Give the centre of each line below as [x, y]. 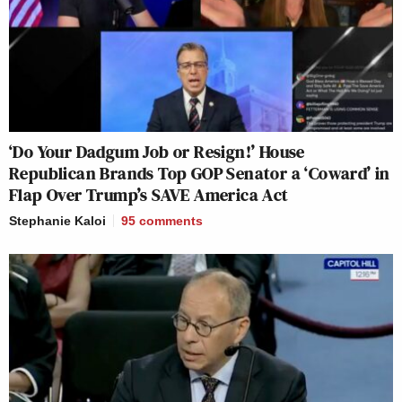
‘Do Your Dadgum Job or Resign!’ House [157, 152]
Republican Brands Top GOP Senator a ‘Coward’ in [200, 174]
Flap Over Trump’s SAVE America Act [149, 195]
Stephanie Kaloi [57, 221]
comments [171, 221]
